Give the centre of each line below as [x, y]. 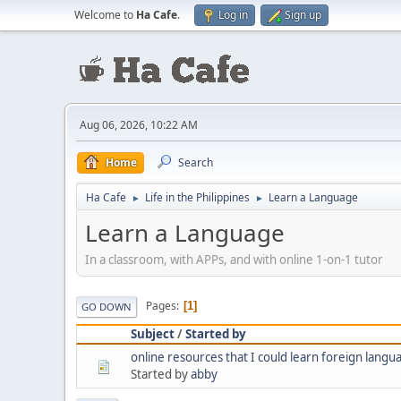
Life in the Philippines [197, 197]
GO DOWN [107, 306]
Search [196, 162]
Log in [233, 15]
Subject [153, 333]
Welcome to [105, 15]
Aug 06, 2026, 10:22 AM [139, 125]
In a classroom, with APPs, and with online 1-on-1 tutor [234, 259]
